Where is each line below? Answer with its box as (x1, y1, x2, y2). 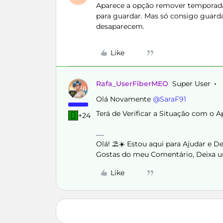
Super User (172, 79, 211, 88)
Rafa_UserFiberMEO (96, 79, 168, 88)
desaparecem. (96, 22, 146, 31)
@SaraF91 (153, 95, 186, 104)
